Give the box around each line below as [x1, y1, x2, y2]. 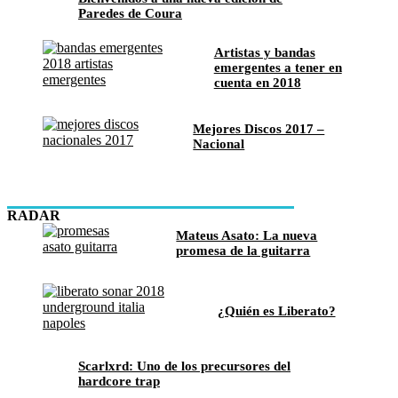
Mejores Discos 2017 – [193, 121, 325, 136]
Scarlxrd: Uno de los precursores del [78, 358, 291, 373]
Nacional [193, 136, 245, 151]
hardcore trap [78, 373, 160, 388]
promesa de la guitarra [176, 243, 311, 258]
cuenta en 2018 [213, 76, 301, 91]
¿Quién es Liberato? [217, 304, 336, 319]
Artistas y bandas [213, 45, 315, 60]
